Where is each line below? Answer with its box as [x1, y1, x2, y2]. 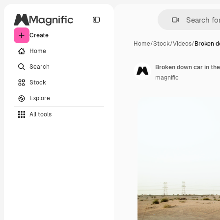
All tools [29, 110, 52, 118]
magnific [155, 74, 179, 82]
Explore [29, 94, 50, 102]
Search [29, 62, 50, 71]
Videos [173, 40, 192, 48]
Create [29, 31, 49, 39]
